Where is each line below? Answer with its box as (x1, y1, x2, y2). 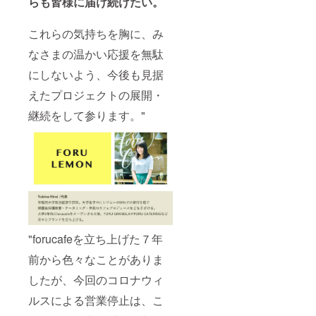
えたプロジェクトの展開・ (28, 86, 164, 103)
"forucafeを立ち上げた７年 (28, 231, 163, 248)
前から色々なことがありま (28, 251, 164, 268)
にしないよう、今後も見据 (28, 66, 164, 83)
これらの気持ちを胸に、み (28, 25, 164, 42)
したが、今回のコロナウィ (28, 272, 164, 288)
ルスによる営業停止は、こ (28, 292, 164, 309)
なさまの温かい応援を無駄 (28, 45, 164, 62)
